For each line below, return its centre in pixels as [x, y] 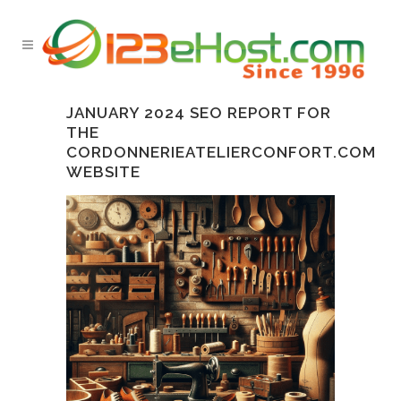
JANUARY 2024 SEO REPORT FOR [199, 113]
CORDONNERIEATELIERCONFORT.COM [221, 152]
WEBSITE [103, 172]
